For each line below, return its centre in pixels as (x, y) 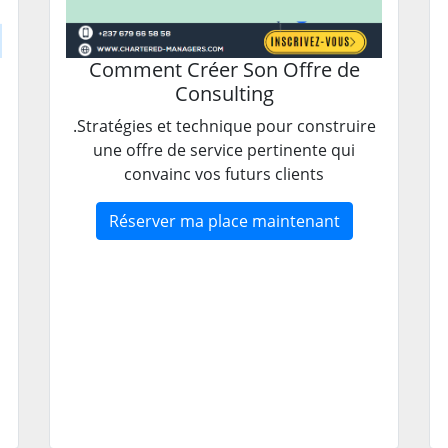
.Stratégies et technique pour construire (224, 126)
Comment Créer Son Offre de (224, 70)
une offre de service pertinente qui (224, 150)
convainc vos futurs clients (224, 174)
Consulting (224, 94)
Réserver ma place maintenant (224, 221)
